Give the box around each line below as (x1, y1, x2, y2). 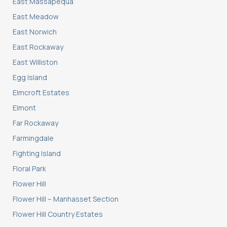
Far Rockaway (13, 118, 58, 128)
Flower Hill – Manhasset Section (13, 194, 119, 204)
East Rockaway (13, 42, 63, 52)
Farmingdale (13, 133, 54, 143)
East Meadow (13, 12, 59, 22)
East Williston (13, 57, 58, 67)
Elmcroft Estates (13, 88, 69, 98)
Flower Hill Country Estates (13, 209, 103, 219)
